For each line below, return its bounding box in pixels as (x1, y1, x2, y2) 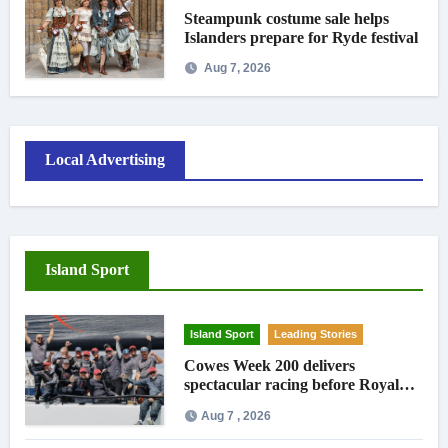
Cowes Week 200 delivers (184, 357, 356, 375)
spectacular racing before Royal (184, 376, 400, 394)
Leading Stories (274, 328, 358, 341)
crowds (184, 395, 234, 413)
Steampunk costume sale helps (184, 9, 390, 27)
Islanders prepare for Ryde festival (184, 28, 419, 46)
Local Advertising (44, 151, 165, 169)
